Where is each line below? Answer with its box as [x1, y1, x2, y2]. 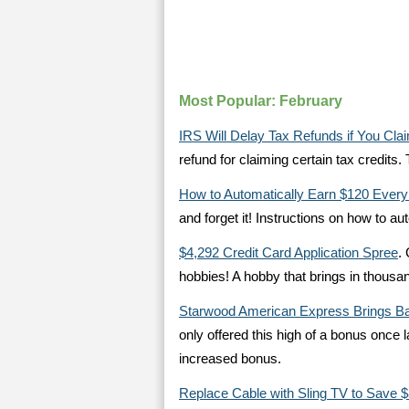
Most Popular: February [179, 93, 342, 109]
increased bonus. [179, 351, 281, 366]
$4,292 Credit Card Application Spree [179, 246, 398, 260]
